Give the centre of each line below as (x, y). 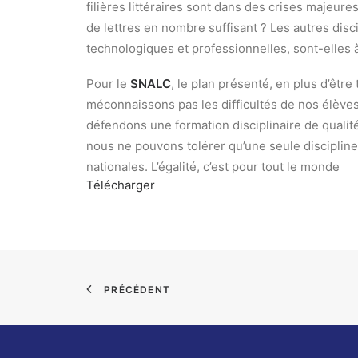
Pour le (108, 84)
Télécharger (121, 185)
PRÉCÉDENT (137, 290)
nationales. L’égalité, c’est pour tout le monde (213, 167)
